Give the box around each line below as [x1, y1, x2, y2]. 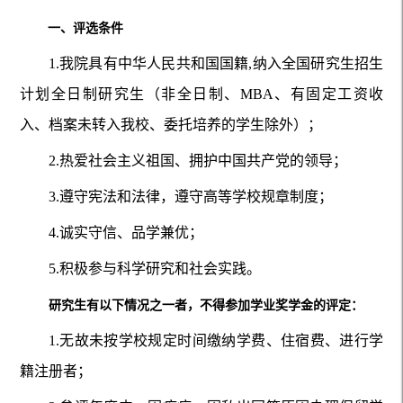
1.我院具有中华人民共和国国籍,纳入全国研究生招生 [48, 55, 384, 71]
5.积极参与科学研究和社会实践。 [48, 260, 261, 276]
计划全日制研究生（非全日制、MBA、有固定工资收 [19, 85, 384, 102]
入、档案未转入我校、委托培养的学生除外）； [19, 116, 322, 132]
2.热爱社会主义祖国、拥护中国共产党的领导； [48, 152, 347, 168]
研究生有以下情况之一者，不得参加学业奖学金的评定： [48, 298, 363, 312]
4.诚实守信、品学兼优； [48, 224, 203, 240]
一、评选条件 [47, 21, 123, 35]
